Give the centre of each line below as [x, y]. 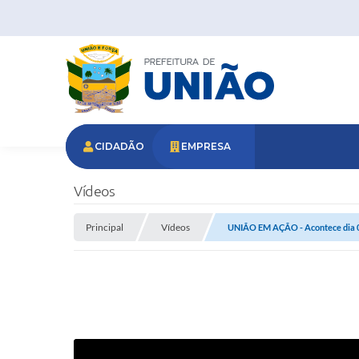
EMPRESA [206, 146]
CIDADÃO [119, 146]
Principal [105, 227]
